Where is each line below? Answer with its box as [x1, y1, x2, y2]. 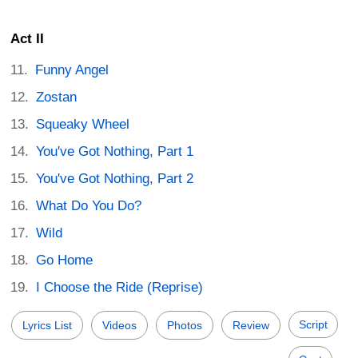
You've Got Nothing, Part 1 [36, 144, 194, 160]
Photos [167, 319, 202, 332]
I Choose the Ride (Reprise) [36, 280, 204, 296]
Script [299, 318, 328, 332]
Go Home [36, 253, 93, 268]
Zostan [36, 89, 78, 105]
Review [233, 319, 269, 332]
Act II [10, 31, 44, 47]
